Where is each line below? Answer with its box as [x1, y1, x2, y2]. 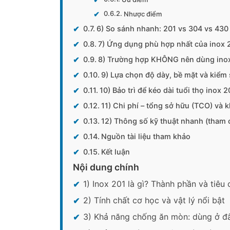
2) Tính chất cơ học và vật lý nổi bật [83, 195, 225, 205]
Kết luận [101, 147, 130, 156]
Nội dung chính [73, 162, 139, 172]
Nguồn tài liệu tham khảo [101, 132, 190, 141]
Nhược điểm [123, 10, 162, 18]
